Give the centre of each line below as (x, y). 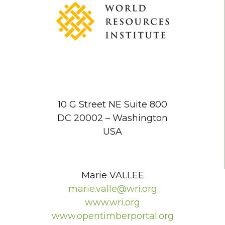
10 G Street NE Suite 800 (112, 104)
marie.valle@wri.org (113, 189)
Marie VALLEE (113, 175)
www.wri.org (113, 202)
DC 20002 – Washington (112, 118)
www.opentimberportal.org (113, 216)
